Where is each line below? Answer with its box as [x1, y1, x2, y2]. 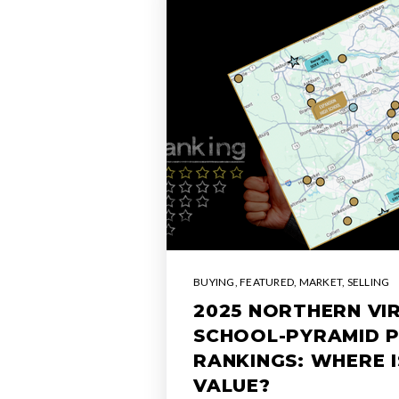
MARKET [298, 275, 342, 289]
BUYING [193, 275, 235, 289]
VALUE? [193, 375, 271, 396]
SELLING [346, 275, 390, 289]
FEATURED [240, 275, 294, 289]
